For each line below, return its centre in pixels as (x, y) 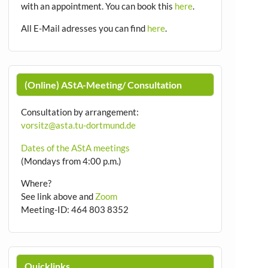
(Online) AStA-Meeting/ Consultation (103, 84)
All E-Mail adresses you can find (84, 28)
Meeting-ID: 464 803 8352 (74, 209)
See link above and (58, 196)
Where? (36, 183)
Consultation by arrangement (78, 112)
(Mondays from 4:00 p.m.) (71, 161)
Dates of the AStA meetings (75, 147)
